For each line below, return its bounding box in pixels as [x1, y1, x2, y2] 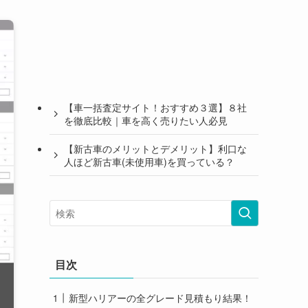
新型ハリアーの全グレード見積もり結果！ [69, 291, 252, 305]
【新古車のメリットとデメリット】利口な [64, 141, 247, 155]
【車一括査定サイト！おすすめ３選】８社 [64, 100, 247, 114]
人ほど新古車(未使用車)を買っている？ [64, 154, 234, 168]
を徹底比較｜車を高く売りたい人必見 [64, 113, 228, 127]
